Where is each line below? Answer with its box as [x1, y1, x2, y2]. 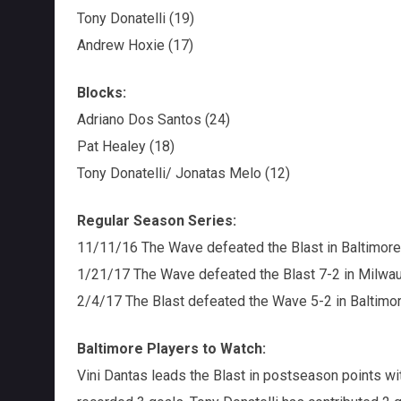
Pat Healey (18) [76, 137, 175, 155]
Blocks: [76, 83, 126, 101]
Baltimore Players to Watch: [76, 339, 269, 357]
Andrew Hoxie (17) [76, 36, 193, 54]
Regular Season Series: [76, 211, 236, 229]
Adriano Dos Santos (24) [76, 110, 230, 128]
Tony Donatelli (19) [76, 9, 194, 27]
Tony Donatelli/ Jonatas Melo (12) [76, 164, 290, 182]
